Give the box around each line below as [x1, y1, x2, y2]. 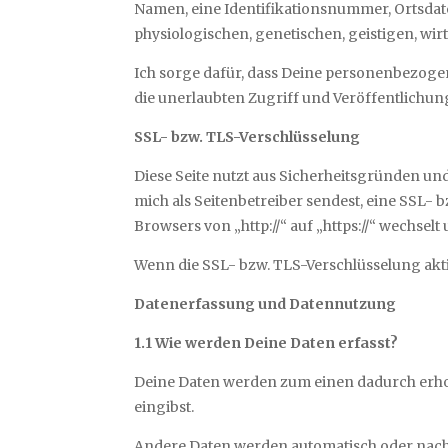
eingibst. [134, 398, 195, 417]
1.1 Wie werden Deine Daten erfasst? [134, 334, 399, 353]
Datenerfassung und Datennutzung [134, 295, 397, 314]
